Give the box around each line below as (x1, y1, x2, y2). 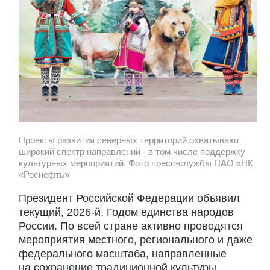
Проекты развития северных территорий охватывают (19, 134, 240, 145)
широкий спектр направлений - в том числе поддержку (19, 146, 245, 157)
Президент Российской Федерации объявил (19, 192, 240, 205)
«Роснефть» (19, 169, 69, 180)
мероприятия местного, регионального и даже (19, 234, 253, 246)
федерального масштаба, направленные (19, 248, 227, 260)
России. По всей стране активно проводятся (19, 220, 243, 233)
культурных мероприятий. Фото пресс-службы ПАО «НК (19, 157, 253, 168)
